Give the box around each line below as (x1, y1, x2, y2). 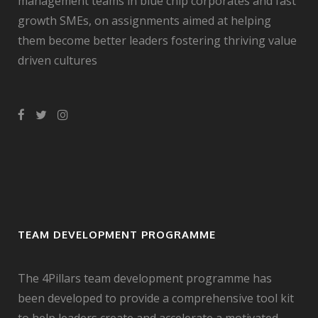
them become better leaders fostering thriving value (18, 33, 297, 49)
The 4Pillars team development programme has (18, 270, 272, 287)
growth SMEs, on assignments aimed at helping (18, 13, 271, 29)
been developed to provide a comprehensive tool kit (18, 290, 294, 307)
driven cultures (18, 53, 97, 69)
